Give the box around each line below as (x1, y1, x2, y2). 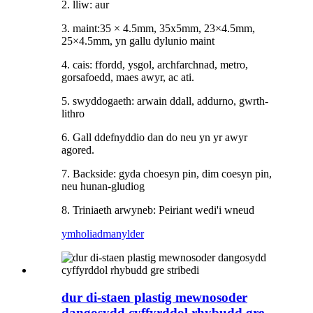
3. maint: (61, 22, 100, 35)
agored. (61, 144, 94, 156)
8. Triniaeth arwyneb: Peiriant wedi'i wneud (61, 204, 254, 217)
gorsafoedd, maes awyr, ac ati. (61, 71, 194, 84)
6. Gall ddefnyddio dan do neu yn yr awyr (61, 131, 247, 144)
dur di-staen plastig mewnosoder (61, 289, 247, 305)
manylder (103, 228, 144, 240)
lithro (61, 108, 85, 120)
